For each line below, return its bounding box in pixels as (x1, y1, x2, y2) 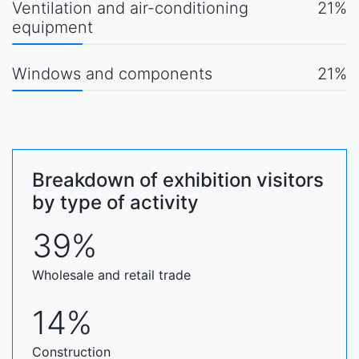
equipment (12, 18, 93, 37)
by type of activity (32, 191, 199, 214)
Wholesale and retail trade (32, 267, 191, 283)
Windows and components (12, 64, 212, 83)
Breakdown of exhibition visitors (32, 168, 324, 192)
